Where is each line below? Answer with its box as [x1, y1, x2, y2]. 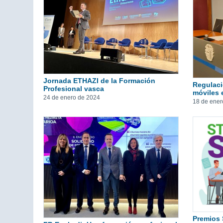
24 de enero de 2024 [43, 94, 100, 101]
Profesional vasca [43, 84, 104, 93]
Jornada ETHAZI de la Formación [43, 76, 155, 85]
